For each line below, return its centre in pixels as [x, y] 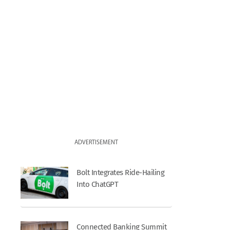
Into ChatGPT [98, 184]
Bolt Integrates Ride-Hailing [121, 172]
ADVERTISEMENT [97, 142]
